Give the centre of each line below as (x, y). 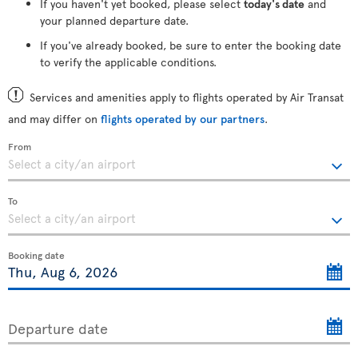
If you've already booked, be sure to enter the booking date (191, 45)
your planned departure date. (114, 20)
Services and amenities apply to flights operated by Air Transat (187, 97)
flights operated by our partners (183, 118)
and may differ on (54, 118)
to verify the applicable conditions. (128, 62)
